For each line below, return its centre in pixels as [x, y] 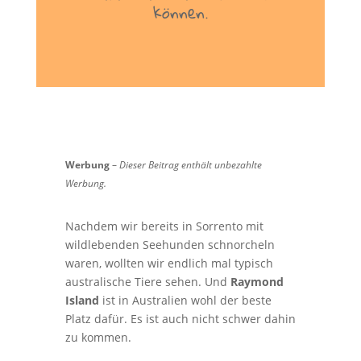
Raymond [257, 282]
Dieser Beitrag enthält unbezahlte [190, 165]
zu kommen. [98, 337]
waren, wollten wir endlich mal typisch [169, 263]
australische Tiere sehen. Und [147, 282]
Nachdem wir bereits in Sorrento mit [164, 226]
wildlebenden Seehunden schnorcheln [170, 245]
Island [82, 300]
